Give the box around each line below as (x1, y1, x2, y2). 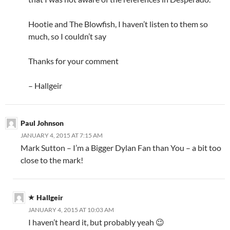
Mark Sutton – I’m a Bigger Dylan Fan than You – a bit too (21, 143, 221, 153)
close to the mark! (21, 155, 83, 165)
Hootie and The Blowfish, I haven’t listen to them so (28, 19, 208, 29)
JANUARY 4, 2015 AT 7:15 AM (21, 131, 103, 140)
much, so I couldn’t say (28, 31, 106, 42)
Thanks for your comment (28, 56, 119, 66)
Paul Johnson (21, 119, 64, 128)
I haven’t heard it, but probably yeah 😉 (28, 217, 164, 227)
